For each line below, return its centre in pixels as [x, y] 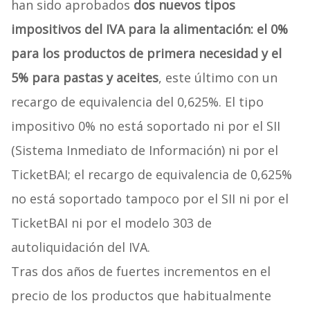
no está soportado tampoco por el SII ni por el [149, 199]
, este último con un [218, 78]
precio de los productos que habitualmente [141, 296]
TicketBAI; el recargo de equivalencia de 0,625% [151, 175]
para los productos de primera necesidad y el [146, 54]
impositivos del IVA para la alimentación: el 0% [149, 29]
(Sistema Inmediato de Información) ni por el [144, 151]
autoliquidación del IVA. [80, 247]
